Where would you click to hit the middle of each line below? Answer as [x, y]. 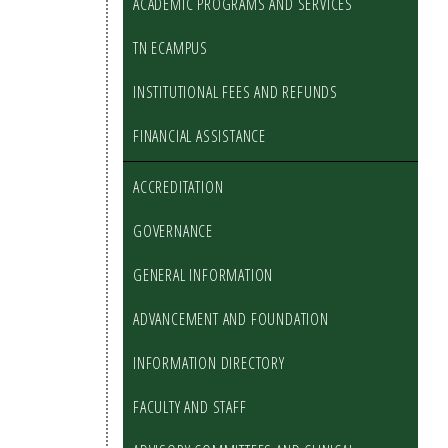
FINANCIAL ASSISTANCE [199, 136]
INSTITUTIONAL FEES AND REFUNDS [235, 92]
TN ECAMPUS [170, 48]
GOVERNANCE [173, 231]
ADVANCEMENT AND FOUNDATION [231, 319]
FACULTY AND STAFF [190, 407]
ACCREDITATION [178, 187]
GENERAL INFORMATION [203, 275]
